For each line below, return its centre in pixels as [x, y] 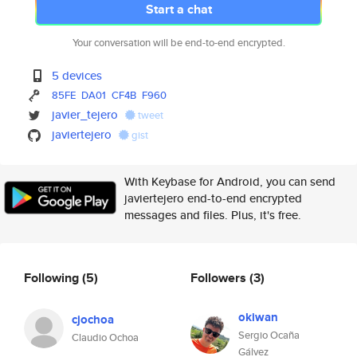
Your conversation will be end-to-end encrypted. [178, 43]
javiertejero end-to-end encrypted [213, 198]
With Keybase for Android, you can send [230, 181]
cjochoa [93, 320]
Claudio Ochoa [105, 337]
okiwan [258, 317]
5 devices [77, 75]
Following [53, 277]
